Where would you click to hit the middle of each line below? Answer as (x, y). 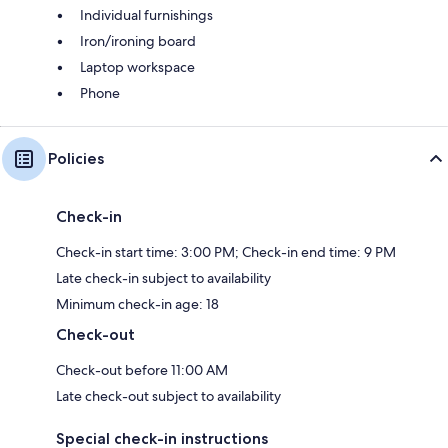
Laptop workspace (137, 66)
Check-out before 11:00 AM (142, 369)
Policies (76, 158)
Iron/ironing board (138, 40)
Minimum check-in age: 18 (137, 303)
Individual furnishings (146, 14)
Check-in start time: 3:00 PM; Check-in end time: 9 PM (226, 251)
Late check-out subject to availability (168, 395)
